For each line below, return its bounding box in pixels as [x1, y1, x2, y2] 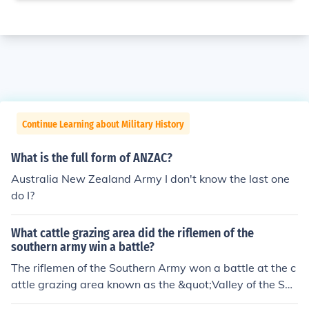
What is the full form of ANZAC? [11, 150, 172, 166]
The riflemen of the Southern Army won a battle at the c [11, 261, 296, 275]
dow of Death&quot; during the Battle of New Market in [11, 294, 295, 308]
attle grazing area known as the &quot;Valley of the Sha [11, 277, 298, 291]
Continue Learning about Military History [22, 119, 184, 130]
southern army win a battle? [11, 239, 154, 255]
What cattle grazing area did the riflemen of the [11, 226, 254, 241]
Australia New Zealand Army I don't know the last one [11, 172, 290, 186]
